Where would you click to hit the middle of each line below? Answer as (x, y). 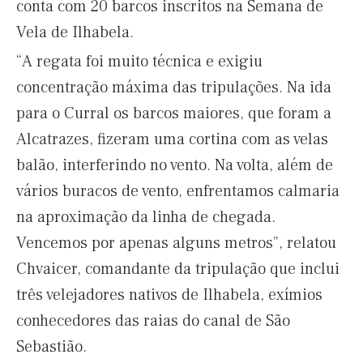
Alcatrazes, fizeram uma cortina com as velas (172, 139)
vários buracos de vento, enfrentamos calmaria (178, 191)
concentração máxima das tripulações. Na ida (174, 88)
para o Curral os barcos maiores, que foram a (174, 113)
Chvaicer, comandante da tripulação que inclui (178, 269)
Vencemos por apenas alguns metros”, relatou (176, 243)
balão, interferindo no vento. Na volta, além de (175, 165)
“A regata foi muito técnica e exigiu (139, 62)
